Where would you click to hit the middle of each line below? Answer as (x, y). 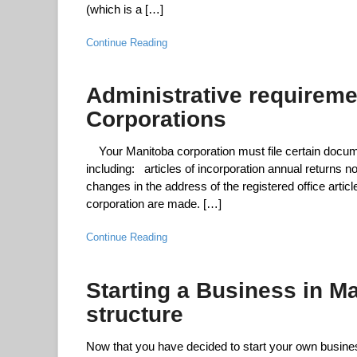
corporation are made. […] (154, 204)
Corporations (156, 120)
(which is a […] (125, 10)
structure (135, 314)
